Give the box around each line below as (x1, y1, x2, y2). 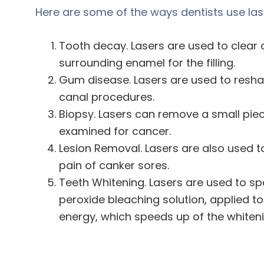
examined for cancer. (59, 124, 171, 139)
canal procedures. (59, 90, 154, 105)
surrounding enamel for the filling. (59, 55, 235, 71)
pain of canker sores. (59, 158, 169, 173)
